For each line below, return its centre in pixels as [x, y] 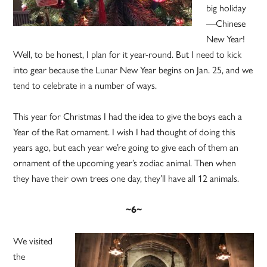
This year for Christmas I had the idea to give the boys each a [128, 116]
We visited [33, 241]
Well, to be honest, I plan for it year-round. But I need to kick [128, 54]
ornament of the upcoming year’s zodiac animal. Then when [125, 163]
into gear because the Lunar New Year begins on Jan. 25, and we [133, 70]
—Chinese [226, 23]
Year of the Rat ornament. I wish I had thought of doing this [125, 132]
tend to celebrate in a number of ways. [85, 85]
